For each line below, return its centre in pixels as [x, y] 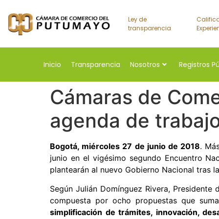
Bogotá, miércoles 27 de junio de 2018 [125, 146]
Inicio [52, 64]
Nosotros [145, 64]
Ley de [137, 19]
